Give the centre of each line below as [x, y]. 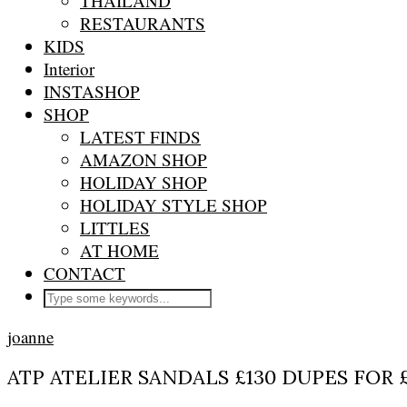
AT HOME [119, 250]
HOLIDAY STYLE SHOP [174, 205]
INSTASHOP [92, 91]
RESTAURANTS [143, 23]
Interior [69, 69]
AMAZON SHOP [144, 159]
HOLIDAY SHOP [144, 182]
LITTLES [115, 228]
